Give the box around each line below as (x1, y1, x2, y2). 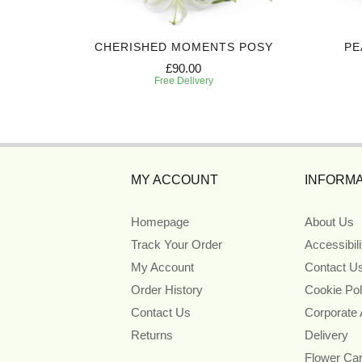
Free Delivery (154, 75, 213, 87)
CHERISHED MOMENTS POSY (94, 40, 273, 54)
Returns (131, 328, 173, 343)
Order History (131, 283, 203, 297)
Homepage (131, 215, 189, 229)
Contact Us (131, 305, 191, 320)
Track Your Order (131, 238, 222, 252)
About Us (304, 215, 354, 229)
